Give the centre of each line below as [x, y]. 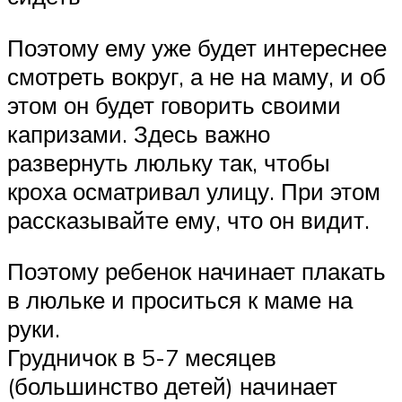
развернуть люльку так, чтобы [169, 162]
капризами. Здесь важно [139, 133]
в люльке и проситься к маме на [180, 300]
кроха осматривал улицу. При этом [194, 191]
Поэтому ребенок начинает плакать [197, 271]
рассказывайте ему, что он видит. [188, 219]
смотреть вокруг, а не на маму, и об [197, 76]
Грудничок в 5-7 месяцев [142, 358]
